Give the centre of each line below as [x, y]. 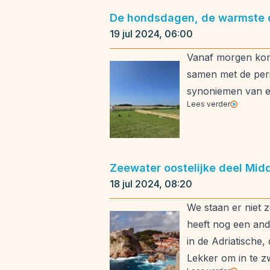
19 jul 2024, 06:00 [151, 34]
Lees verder [209, 104]
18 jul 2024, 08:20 [151, 184]
